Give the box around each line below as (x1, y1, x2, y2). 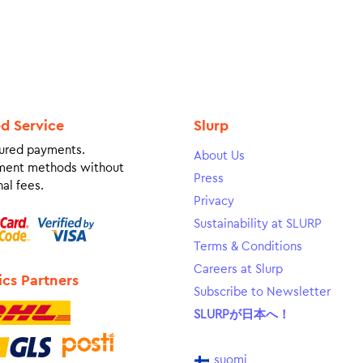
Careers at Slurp (194, 263, 283, 275)
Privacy (194, 194, 234, 207)
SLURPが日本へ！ (194, 308, 290, 321)
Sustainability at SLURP (194, 217, 322, 230)
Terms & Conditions (194, 240, 302, 253)
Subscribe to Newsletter (194, 285, 331, 298)
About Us (194, 149, 245, 162)
